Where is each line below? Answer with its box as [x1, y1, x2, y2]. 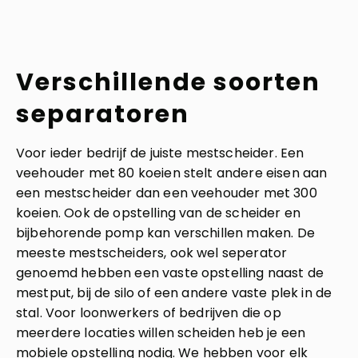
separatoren [16, 97, 189, 131]
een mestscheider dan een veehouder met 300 [16, 184, 317, 202]
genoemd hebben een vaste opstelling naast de [16, 264, 324, 282]
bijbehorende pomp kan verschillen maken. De [16, 224, 315, 242]
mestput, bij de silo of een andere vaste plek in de [16, 284, 332, 302]
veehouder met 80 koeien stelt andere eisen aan [16, 164, 328, 182]
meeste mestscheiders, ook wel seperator [16, 244, 288, 262]
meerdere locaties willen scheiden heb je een [16, 324, 306, 342]
